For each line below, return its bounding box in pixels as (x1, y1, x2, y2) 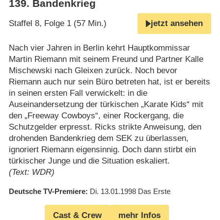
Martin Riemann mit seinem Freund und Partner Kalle (8, 55, 203, 64)
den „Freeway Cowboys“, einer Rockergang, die (8, 111, 184, 121)
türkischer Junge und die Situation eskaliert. (8, 156, 170, 166)
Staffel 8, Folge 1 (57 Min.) (8, 19, 107, 28)
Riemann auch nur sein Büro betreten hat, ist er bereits (8, 77, 210, 87)
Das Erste (137, 187, 170, 196)
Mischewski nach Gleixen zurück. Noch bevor (8, 66, 177, 76)
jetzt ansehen (151, 19, 203, 28)
